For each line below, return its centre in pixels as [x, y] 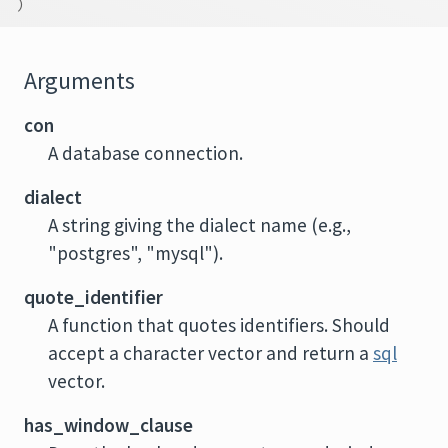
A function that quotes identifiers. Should [219, 325]
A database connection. [145, 153]
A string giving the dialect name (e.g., [199, 225]
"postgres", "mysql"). [135, 253]
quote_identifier [93, 297]
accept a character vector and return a [210, 353]
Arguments [79, 81]
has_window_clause [108, 425]
